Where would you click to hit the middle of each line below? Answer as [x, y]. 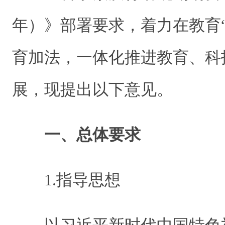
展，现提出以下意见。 [92, 89]
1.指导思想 [82, 180]
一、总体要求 [92, 135]
